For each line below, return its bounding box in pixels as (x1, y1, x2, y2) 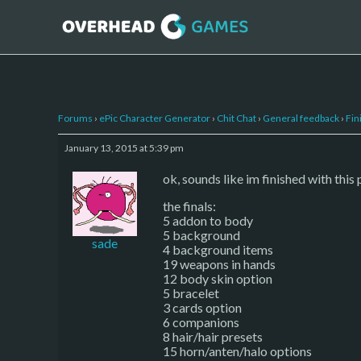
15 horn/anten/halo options (163, 342, 312, 359)
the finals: (163, 197, 216, 214)
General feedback (263, 111, 339, 124)
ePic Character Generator (99, 111, 210, 124)
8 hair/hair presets (163, 328, 263, 344)
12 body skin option (163, 270, 272, 286)
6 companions (163, 313, 239, 330)
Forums (58, 111, 93, 124)
